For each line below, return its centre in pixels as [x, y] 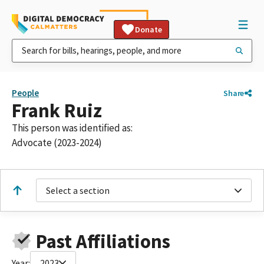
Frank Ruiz [57, 110]
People [25, 93]
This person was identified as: [72, 128]
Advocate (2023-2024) [57, 143]
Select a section [78, 190]
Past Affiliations [103, 241]
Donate [148, 29]
